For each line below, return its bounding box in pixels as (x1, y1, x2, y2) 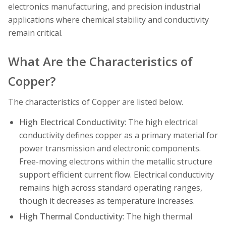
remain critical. (8, 27, 63, 39)
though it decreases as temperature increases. (19, 195, 195, 206)
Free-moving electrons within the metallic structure (19, 155, 212, 167)
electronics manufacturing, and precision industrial (8, 1, 200, 13)
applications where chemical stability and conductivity (8, 14, 209, 26)
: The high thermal (122, 211, 192, 222)
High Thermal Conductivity (19, 211, 123, 222)
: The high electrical (124, 116, 198, 128)
